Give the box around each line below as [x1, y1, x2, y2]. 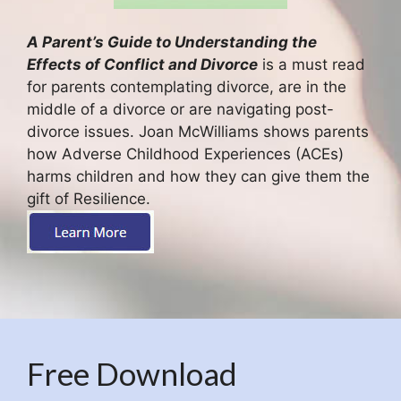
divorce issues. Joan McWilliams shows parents [27, 123, 369, 141]
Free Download [27, 354, 237, 392]
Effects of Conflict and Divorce [27, 55, 258, 74]
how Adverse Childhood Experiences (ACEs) [27, 145, 344, 164]
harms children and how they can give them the [27, 167, 370, 186]
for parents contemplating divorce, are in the [27, 78, 346, 97]
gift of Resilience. [27, 190, 150, 209]
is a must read [258, 55, 365, 74]
